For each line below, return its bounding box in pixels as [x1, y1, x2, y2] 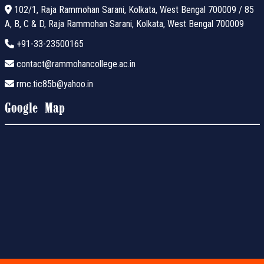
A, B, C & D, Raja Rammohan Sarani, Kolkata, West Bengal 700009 [4, 18, 244, 29]
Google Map [4, 101, 65, 115]
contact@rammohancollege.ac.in [14, 58, 136, 70]
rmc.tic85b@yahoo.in [14, 78, 93, 90]
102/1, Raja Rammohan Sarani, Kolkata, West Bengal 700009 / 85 [11, 4, 254, 15]
